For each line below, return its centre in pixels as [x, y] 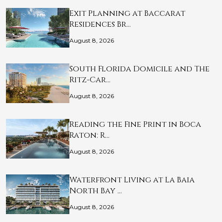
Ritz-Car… [90, 80]
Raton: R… [89, 136]
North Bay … [96, 191]
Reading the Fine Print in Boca [135, 125]
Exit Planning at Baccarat [127, 14]
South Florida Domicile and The [139, 69]
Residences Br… [100, 25]
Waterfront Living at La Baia [132, 180]
